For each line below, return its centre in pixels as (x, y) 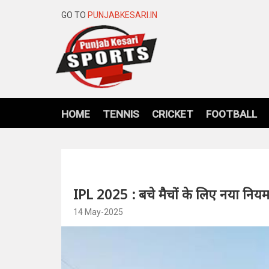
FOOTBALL (231, 114)
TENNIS (121, 114)
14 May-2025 (98, 212)
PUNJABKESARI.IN (122, 15)
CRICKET (173, 114)
